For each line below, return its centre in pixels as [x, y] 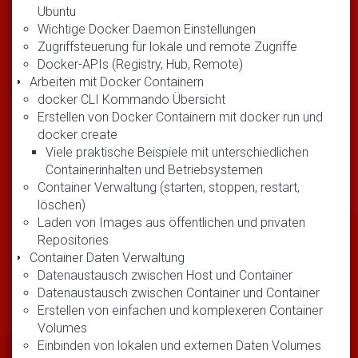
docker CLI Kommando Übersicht [131, 99]
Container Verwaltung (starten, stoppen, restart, [169, 187]
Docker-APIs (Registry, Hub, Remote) [140, 64]
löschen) [62, 205]
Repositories [73, 240]
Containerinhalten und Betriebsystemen [154, 169]
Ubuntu [57, 11]
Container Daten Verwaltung [107, 257]
